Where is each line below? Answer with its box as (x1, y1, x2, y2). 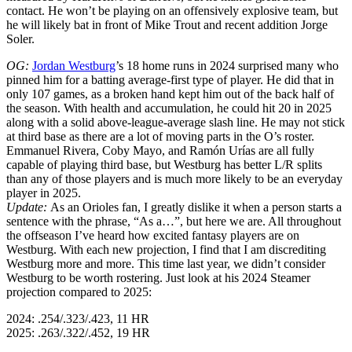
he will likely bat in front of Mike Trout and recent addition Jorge (6, 18, 328, 32)
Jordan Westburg (32, 59, 115, 73)
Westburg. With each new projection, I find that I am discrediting (6, 243, 326, 257)
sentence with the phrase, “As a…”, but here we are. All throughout (6, 214, 341, 229)
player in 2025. (6, 186, 81, 200)
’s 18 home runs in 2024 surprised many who (115, 59, 339, 73)
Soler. (6, 32, 35, 46)
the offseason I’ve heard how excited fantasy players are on (6, 229, 299, 243)
